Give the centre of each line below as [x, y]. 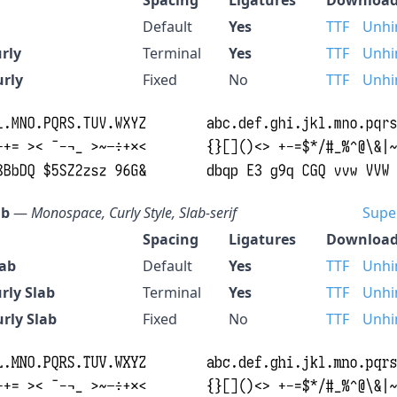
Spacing [171, 239]
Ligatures [262, 239]
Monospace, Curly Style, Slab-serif [134, 212]
